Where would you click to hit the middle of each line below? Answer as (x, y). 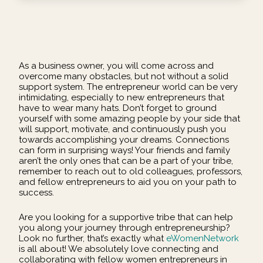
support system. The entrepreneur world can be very (128, 87)
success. (38, 193)
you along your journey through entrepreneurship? (124, 227)
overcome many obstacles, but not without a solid (124, 77)
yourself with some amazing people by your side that (129, 119)
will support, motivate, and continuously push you (122, 129)
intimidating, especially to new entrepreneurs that (122, 98)
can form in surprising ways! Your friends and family (124, 151)
